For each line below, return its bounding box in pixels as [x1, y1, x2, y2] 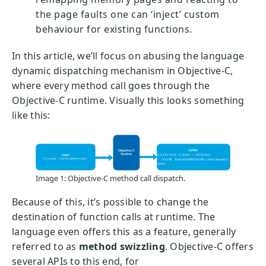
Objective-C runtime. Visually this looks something [12, 94, 245, 107]
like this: [12, 109, 50, 122]
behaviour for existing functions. [36, 23, 192, 36]
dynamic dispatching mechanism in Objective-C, [12, 64, 233, 77]
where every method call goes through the [12, 79, 210, 92]
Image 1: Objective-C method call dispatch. [36, 172, 185, 183]
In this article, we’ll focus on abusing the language [12, 49, 244, 62]
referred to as [12, 239, 77, 253]
